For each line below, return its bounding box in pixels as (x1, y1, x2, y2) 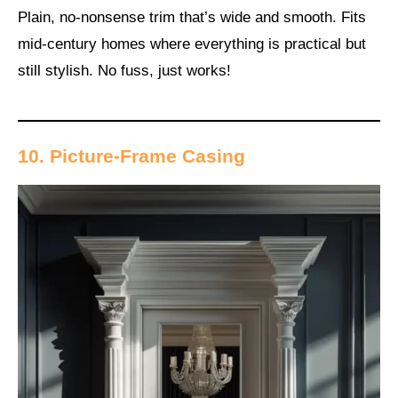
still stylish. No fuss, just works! (18, 61, 231, 79)
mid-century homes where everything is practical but (18, 35, 366, 52)
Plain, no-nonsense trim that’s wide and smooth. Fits (18, 8, 366, 26)
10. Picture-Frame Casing (18, 146, 245, 167)
